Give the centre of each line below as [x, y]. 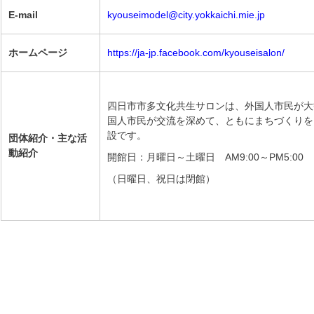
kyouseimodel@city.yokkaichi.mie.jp [186, 15]
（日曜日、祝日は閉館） [161, 179]
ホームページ [37, 53]
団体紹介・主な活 [47, 138]
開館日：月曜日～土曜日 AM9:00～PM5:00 [205, 157]
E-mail [23, 15]
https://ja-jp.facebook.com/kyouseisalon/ [196, 53]
